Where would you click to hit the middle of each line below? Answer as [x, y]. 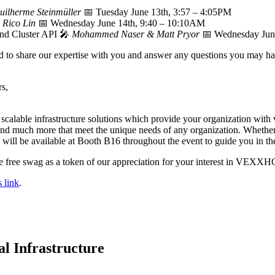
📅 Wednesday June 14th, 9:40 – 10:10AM [120, 23]
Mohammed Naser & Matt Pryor [136, 34]
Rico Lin [19, 23]
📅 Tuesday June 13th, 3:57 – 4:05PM [156, 12]
